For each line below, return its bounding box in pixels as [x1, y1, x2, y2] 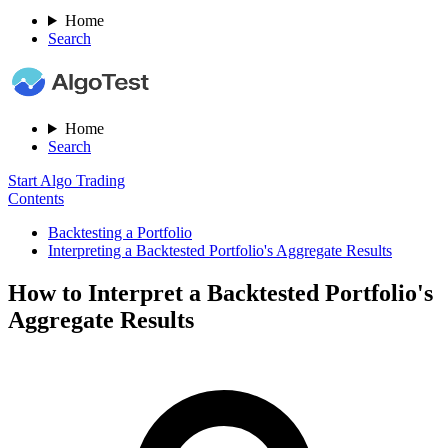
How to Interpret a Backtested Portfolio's [8, 279, 433, 306]
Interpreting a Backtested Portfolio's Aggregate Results [48, 242, 392, 259]
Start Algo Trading [8, 172, 125, 189]
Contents [8, 190, 64, 207]
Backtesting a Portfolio [48, 224, 192, 241]
